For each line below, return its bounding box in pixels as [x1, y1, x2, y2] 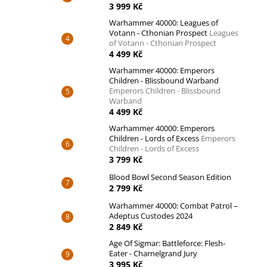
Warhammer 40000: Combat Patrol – [109, 200, 238, 211]
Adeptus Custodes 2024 [109, 210, 193, 221]
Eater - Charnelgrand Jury [109, 248, 197, 259]
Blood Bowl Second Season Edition [109, 172, 231, 182]
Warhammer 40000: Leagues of [109, 17, 218, 28]
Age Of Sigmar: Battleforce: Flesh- [109, 238, 225, 249]
